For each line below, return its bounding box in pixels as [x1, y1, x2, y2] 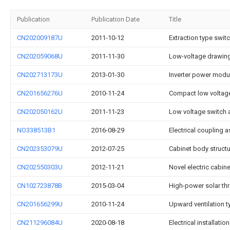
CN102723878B [17, 182, 62, 189]
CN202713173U [17, 71, 63, 79]
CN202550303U [17, 163, 63, 171]
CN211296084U [17, 219, 63, 226]
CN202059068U [17, 52, 63, 60]
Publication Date [91, 15, 140, 23]
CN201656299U [17, 200, 63, 208]
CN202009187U [17, 34, 63, 42]
